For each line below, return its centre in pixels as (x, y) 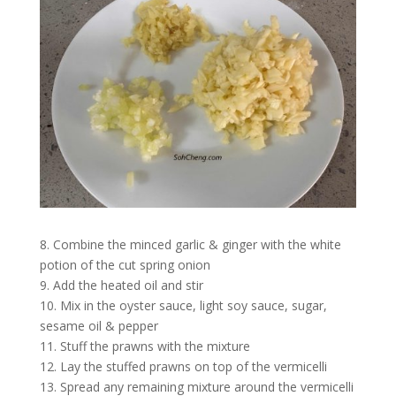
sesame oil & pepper (99, 325)
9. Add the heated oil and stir (121, 285)
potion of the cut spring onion (125, 264)
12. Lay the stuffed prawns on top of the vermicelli (183, 366)
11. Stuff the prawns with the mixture (145, 346)
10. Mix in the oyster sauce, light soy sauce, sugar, (183, 305)
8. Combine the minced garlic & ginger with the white (190, 244)
